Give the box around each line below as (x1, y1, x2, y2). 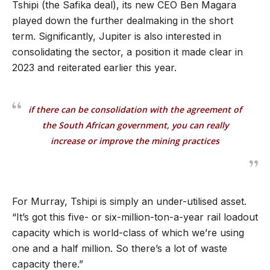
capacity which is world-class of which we (12, 227, 205, 239)
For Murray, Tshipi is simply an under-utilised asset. (12, 195, 246, 208)
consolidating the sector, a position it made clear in (12, 46, 243, 58)
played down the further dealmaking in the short (12, 14, 233, 27)
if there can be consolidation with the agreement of (28, 104, 242, 116)
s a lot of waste (157, 242, 227, 255)
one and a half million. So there (12, 242, 155, 255)
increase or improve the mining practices (51, 135, 219, 147)
